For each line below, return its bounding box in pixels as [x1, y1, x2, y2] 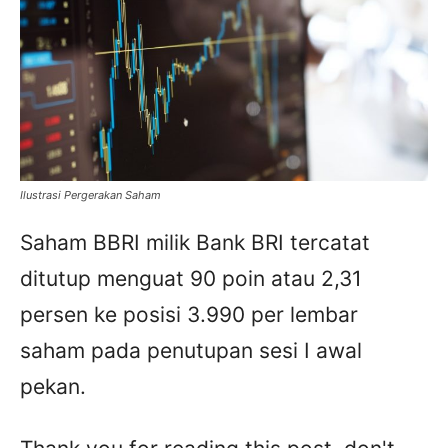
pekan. [20, 374, 86, 400]
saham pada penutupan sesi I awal [20, 338, 362, 364]
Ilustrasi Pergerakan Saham [20, 188, 161, 203]
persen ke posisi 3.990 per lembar [20, 302, 358, 328]
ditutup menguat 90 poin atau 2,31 [20, 266, 362, 292]
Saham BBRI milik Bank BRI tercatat [20, 230, 370, 256]
